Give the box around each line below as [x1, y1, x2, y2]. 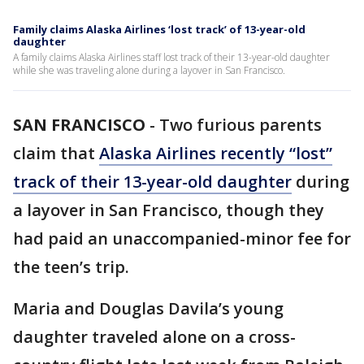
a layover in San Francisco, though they [13, 199, 324, 221]
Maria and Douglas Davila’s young [13, 297, 284, 319]
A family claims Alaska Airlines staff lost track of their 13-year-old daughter [13, 50, 330, 64]
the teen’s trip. [13, 256, 129, 278]
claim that [13, 142, 99, 164]
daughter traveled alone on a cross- [13, 326, 296, 348]
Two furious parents [159, 114, 322, 136]
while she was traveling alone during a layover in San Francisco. [13, 63, 285, 77]
